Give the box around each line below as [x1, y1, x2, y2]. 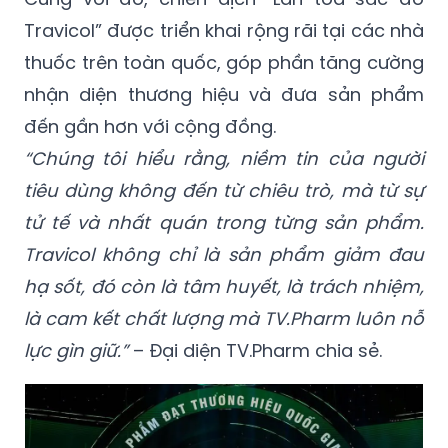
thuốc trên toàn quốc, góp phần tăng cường [24, 50, 424, 76]
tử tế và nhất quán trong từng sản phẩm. [24, 210, 424, 236]
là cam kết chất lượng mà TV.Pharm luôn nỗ [24, 306, 424, 332]
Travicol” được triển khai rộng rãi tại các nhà [24, 18, 424, 44]
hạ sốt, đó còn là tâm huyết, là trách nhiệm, [24, 274, 424, 300]
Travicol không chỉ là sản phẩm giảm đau [24, 242, 424, 268]
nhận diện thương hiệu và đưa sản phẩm [24, 82, 424, 108]
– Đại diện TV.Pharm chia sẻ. [128, 338, 382, 364]
